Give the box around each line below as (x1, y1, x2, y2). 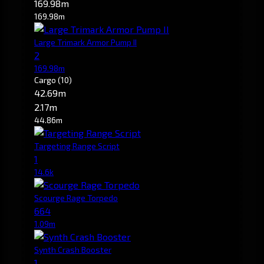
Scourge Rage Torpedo (34, 192, 118, 203)
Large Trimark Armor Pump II (34, 37, 137, 47)
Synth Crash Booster (34, 244, 111, 255)
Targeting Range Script (34, 140, 120, 151)
